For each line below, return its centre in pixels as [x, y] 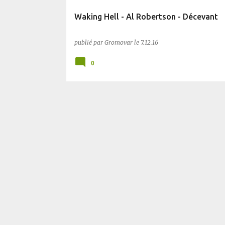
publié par [89, 42]
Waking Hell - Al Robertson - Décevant [146, 17]
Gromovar [118, 42]
